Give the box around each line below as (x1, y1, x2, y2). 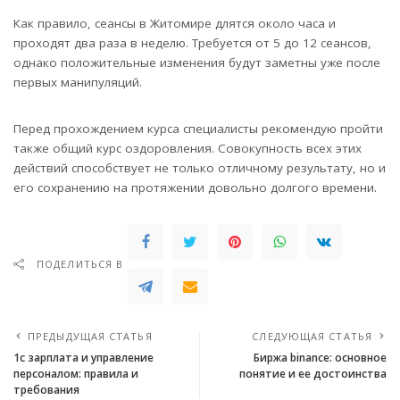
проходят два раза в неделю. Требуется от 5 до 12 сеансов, (13, 34, 371, 51)
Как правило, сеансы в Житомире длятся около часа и (13, 14, 336, 31)
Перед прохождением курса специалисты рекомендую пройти (13, 120, 383, 137)
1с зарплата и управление (13, 349, 154, 365)
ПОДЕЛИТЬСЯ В (37, 256, 124, 271)
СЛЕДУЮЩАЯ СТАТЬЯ (252, 329, 372, 343)
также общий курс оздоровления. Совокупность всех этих (13, 139, 362, 156)
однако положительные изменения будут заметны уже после (13, 54, 380, 71)
